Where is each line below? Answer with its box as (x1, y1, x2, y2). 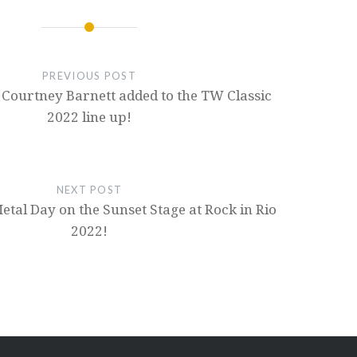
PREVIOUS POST (42, 69, 136, 83)
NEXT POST (56, 183, 123, 197)
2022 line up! (46, 108, 131, 127)
